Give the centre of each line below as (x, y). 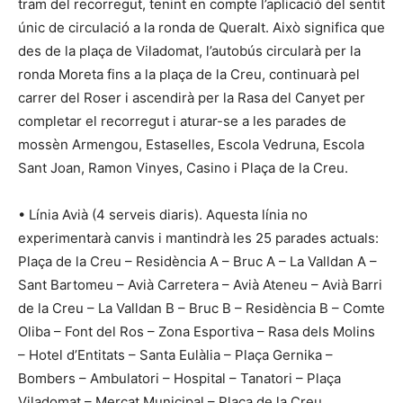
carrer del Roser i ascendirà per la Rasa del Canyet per (192, 98)
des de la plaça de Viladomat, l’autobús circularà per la (189, 51)
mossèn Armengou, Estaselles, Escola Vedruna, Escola (191, 145)
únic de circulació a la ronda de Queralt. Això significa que (201, 28)
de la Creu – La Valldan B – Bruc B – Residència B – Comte (201, 309)
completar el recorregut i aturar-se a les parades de (182, 121)
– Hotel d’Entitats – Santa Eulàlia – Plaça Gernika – (175, 355)
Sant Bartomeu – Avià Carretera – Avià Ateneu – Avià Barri (200, 285)
